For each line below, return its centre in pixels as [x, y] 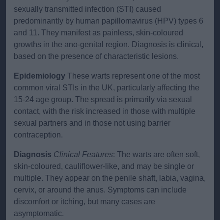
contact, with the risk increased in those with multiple [105, 111]
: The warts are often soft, [156, 155]
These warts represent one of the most [133, 76]
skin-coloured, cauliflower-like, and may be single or [104, 166]
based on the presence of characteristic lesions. [96, 56]
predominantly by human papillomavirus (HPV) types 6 [109, 21]
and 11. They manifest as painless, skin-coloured [98, 33]
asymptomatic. [39, 214]
